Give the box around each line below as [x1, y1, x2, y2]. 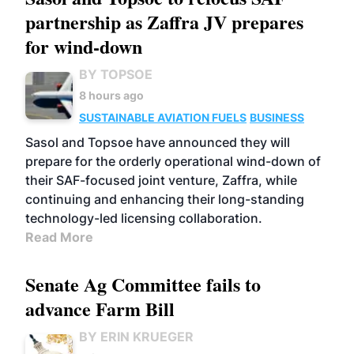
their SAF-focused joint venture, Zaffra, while [25, 172, 297, 188]
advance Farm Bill [25, 295, 175, 322]
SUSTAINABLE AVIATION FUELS [79, 111, 247, 124]
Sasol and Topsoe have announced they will [25, 134, 290, 150]
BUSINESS [250, 111, 304, 124]
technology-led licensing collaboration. [25, 210, 262, 226]
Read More [25, 229, 93, 245]
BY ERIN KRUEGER [79, 329, 194, 345]
